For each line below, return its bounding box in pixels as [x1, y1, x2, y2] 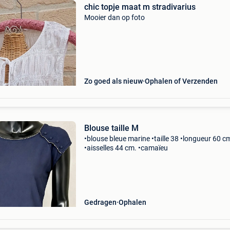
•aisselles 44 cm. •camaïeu [84, 144, 168, 152]
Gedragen [84, 198, 117, 206]
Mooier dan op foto [84, 13, 145, 22]
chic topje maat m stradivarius [84, 2, 196, 12]
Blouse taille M [84, 123, 139, 133]
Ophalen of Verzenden [144, 77, 218, 85]
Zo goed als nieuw [84, 77, 143, 85]
